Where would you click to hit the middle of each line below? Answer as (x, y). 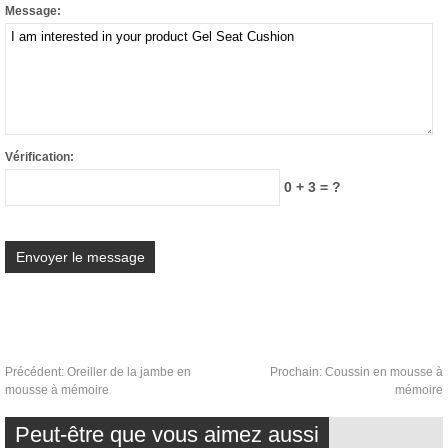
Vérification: (39, 157)
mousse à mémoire (57, 390)
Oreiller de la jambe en (129, 372)
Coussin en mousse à (384, 372)
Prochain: (297, 372)
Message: (33, 11)
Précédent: (36, 372)
